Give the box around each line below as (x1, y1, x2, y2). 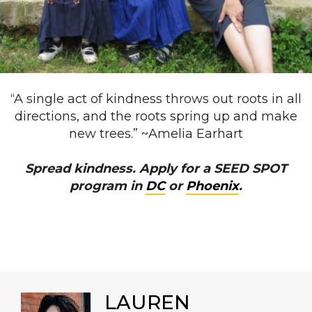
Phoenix (186, 178, 239, 194)
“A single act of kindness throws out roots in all (10, 91, 302, 107)
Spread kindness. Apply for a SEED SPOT (25, 160, 287, 176)
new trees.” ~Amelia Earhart (69, 125, 243, 141)
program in (70, 178, 146, 194)
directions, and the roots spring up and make (15, 108, 297, 124)
